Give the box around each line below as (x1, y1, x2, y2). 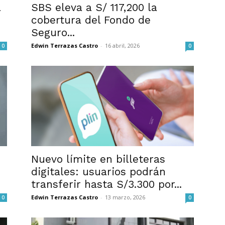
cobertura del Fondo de (31, 14, 151, 26)
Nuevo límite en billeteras (31, 153, 165, 165)
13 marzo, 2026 (105, 193, 145, 201)
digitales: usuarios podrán (31, 165, 166, 178)
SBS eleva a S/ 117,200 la (31, 1, 157, 14)
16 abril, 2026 (105, 42, 140, 49)
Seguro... (31, 26, 75, 39)
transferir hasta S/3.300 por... (31, 178, 182, 190)
